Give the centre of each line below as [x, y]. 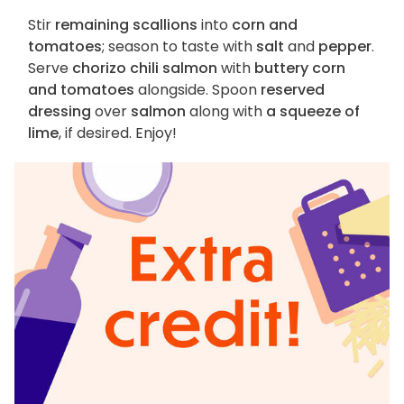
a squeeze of [313, 112]
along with [226, 112]
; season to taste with [179, 47]
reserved [293, 90]
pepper [345, 47]
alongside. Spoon [197, 90]
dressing [60, 112]
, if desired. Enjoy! [118, 133]
